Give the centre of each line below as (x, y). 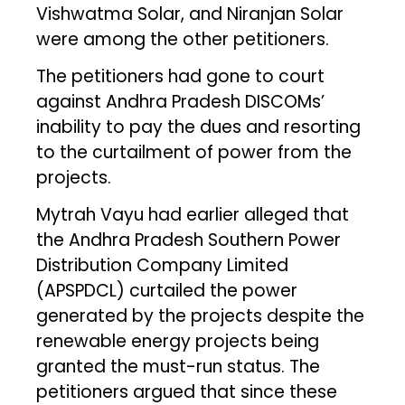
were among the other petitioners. (183, 39)
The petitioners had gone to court (181, 76)
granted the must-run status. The (179, 366)
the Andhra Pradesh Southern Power (189, 240)
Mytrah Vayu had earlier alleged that (193, 214)
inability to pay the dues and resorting (199, 127)
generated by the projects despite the (201, 316)
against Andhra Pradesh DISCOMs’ (181, 101)
